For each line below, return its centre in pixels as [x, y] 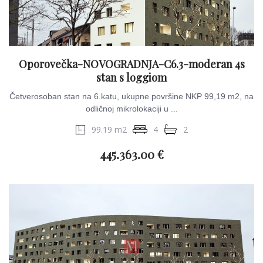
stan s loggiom [131, 77]
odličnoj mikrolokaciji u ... [131, 109]
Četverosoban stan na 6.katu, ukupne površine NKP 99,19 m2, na [131, 96]
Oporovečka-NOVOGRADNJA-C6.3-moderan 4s [131, 64]
